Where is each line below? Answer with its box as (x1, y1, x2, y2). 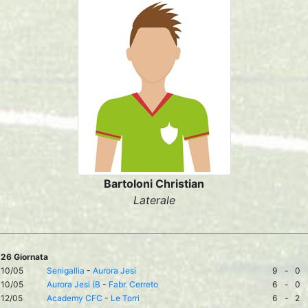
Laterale (133, 193, 175, 207)
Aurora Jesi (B (47, 279, 100, 289)
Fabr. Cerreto (109, 279, 158, 289)
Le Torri (111, 293, 140, 303)
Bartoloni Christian (104, 177, 204, 190)
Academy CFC (47, 293, 102, 303)
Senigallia (47, 265, 85, 276)
